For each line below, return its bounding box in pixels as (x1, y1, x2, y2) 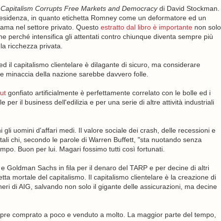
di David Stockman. (157, 4, 220, 12)
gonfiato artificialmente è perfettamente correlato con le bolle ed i (5, 89, 211, 97)
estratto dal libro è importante (100, 23, 192, 31)
